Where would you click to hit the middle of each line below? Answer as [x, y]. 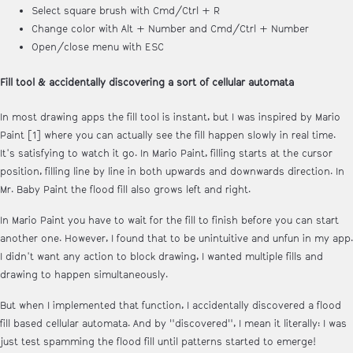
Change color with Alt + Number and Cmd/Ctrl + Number [170, 30]
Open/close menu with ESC [98, 48]
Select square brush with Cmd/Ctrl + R [126, 11]
